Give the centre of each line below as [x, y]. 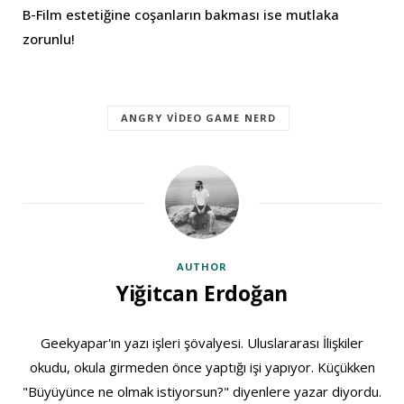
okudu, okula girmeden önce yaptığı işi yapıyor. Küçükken [202, 367]
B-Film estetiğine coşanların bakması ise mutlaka [181, 14]
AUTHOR [202, 266]
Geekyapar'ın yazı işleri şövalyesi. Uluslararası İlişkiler [202, 342]
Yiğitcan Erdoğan [202, 293]
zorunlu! [49, 38]
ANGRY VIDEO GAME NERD [198, 117]
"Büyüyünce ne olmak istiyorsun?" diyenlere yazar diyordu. [202, 391]
